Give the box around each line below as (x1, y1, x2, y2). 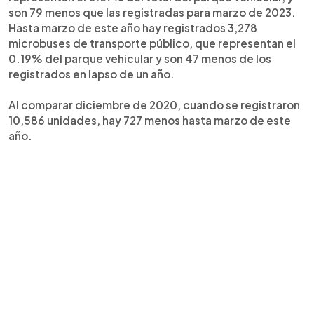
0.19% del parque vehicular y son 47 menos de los (8, 51, 271, 65)
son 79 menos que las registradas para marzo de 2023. (8, 5, 296, 19)
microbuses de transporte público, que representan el (8, 36, 296, 50)
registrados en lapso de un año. (8, 67, 175, 81)
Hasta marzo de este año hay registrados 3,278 (8, 20, 257, 34)
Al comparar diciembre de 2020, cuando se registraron (8, 97, 300, 111)
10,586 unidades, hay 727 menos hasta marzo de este (8, 113, 291, 127)
